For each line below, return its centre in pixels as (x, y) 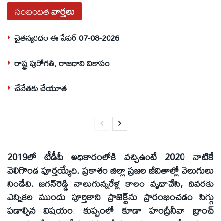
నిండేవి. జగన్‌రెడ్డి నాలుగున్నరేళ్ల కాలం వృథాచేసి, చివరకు (110, 183)
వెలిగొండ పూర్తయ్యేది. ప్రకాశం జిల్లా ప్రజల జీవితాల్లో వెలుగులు (110, 170)
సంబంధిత (32, 11)
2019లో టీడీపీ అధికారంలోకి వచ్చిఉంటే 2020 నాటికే (110, 157)
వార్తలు (63, 11)
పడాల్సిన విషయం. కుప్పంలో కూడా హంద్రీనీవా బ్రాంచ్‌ (110, 210)
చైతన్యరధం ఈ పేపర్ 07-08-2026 (67, 37)
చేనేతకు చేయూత (40, 88)
